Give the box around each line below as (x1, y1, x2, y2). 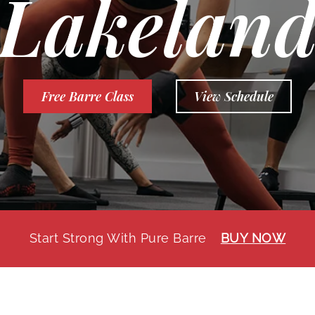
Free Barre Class (41, 87, 134, 105)
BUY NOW (220, 231, 286, 245)
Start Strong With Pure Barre (29, 231, 207, 245)
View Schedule (194, 87, 274, 105)
